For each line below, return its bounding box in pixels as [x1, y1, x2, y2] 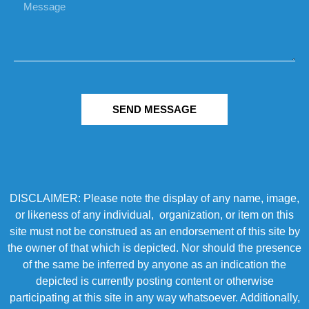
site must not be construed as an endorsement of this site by [9, 226, 300, 238]
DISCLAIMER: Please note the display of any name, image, [10, 192, 299, 205]
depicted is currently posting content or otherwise [35, 275, 274, 288]
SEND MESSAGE [112, 103, 197, 116]
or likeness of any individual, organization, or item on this [15, 209, 294, 221]
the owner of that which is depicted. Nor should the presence [8, 242, 301, 255]
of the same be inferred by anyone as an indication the [23, 259, 286, 271]
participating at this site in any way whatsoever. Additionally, [9, 292, 300, 304]
